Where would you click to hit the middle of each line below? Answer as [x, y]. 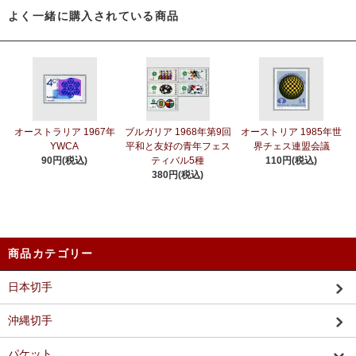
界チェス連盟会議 [291, 147]
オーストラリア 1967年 [64, 132]
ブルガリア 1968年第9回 [178, 132]
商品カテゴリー [51, 254]
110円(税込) [292, 161]
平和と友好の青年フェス [178, 147]
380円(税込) [178, 175]
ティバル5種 [178, 161]
